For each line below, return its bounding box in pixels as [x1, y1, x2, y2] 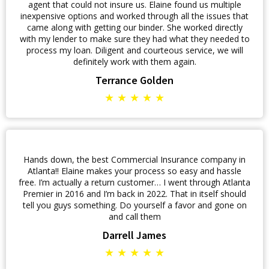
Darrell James [103, 228, 166, 242]
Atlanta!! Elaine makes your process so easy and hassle [28, 165, 241, 177]
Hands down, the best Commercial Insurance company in [23, 154, 246, 165]
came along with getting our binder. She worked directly [26, 22, 243, 33]
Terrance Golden [95, 73, 174, 87]
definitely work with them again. [73, 56, 196, 67]
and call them [108, 211, 161, 222]
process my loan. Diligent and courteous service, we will [26, 44, 243, 56]
